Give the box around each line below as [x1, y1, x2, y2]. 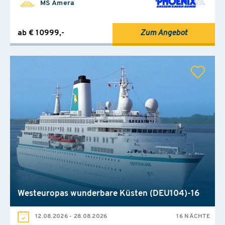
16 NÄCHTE [176, 213, 210, 219]
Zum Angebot [140, 29, 187, 37]
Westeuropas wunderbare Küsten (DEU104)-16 [18, 189, 199, 198]
